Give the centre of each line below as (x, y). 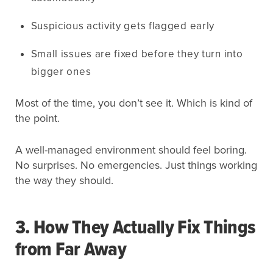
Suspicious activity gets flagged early (123, 26)
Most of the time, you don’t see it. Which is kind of (134, 103)
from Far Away (71, 250)
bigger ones (61, 71)
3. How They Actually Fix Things (136, 228)
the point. (37, 118)
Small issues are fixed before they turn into (137, 54)
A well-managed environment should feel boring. (131, 150)
